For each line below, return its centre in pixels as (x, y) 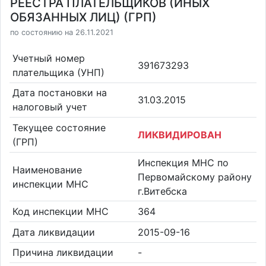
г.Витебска (162, 191)
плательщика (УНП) (58, 72)
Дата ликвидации (53, 232)
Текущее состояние (59, 127)
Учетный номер (48, 58)
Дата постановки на (59, 93)
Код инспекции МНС (60, 212)
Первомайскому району (195, 177)
